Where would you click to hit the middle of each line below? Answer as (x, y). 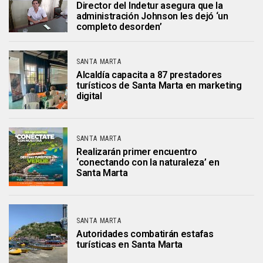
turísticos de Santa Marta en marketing (159, 85)
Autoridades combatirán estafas (145, 234)
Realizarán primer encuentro (137, 152)
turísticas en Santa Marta (129, 245)
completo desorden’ (119, 26)
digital (89, 96)
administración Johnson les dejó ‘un (152, 16)
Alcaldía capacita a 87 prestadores (149, 75)
